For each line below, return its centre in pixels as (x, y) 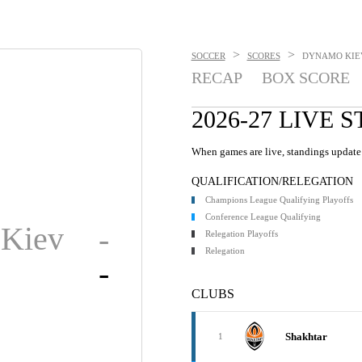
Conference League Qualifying (263, 217)
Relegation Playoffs (241, 234)
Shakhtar (306, 336)
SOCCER (208, 56)
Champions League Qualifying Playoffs (279, 200)
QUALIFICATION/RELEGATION (272, 181)
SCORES (263, 56)
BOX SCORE (305, 78)
